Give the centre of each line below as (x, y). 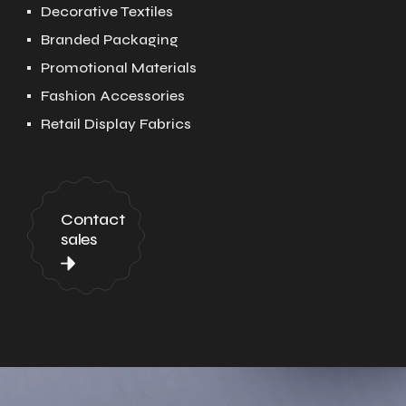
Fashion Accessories (113, 96)
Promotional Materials (119, 68)
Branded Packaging (110, 39)
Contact (93, 219)
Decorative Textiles (107, 11)
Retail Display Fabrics (116, 124)
